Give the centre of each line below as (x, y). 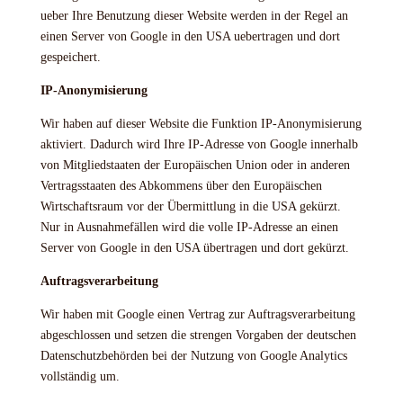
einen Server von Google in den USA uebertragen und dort (190, 36)
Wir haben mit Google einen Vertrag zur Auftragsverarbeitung (197, 314)
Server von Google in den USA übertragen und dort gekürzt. (194, 248)
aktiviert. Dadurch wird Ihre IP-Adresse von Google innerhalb (199, 144)
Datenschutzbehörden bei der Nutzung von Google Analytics (193, 356)
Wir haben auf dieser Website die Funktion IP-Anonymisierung (201, 124)
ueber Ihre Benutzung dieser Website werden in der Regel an (194, 16)
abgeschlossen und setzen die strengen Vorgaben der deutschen (198, 335)
